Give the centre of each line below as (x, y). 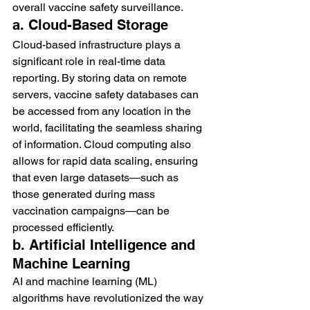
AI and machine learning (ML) (86, 281)
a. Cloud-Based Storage (90, 25)
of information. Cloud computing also (103, 144)
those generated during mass (85, 194)
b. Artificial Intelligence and (106, 245)
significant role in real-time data (90, 61)
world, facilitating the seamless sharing (109, 127)
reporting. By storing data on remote (101, 77)
